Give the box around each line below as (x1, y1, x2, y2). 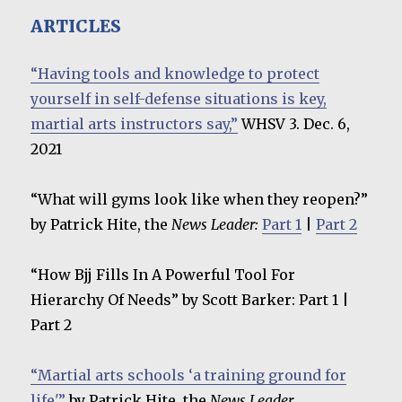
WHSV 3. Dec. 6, (238, 115, 351, 134)
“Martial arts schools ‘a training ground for (31, 366, 347, 385)
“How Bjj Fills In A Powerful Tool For (31, 266, 296, 284)
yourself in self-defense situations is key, (31, 90, 328, 109)
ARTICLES (31, 15, 122, 38)
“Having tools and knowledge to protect (31, 65, 320, 83)
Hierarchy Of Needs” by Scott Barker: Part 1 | (31, 291, 350, 310)
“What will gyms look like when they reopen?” (31, 190, 369, 209)
